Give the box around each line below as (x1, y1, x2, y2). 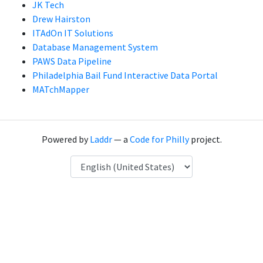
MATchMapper (32, 83, 89, 95)
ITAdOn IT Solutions (32, 27, 113, 39)
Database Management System (32, 41, 158, 53)
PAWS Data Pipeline (32, 55, 112, 67)
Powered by (41, 133, 90, 145)
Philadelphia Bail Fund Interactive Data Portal (32, 69, 218, 81)
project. (188, 133, 222, 145)
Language (70, 156, 109, 168)
